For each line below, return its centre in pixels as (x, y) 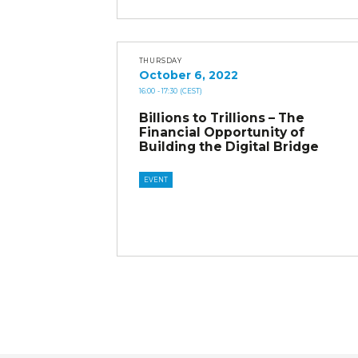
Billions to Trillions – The (221, 118)
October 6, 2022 (188, 75)
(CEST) (191, 91)
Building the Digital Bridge (229, 147)
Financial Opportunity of (221, 133)
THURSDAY (160, 61)
